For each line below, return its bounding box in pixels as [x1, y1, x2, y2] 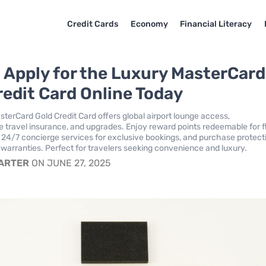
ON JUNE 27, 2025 [29, 157, 112, 169]
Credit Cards [66, 19, 118, 29]
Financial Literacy [180, 19, 252, 29]
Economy [130, 19, 168, 29]
